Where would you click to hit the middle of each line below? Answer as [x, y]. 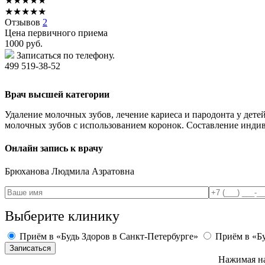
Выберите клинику [62, 216]
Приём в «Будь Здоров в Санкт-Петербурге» [109, 237]
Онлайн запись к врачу [54, 148]
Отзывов [24, 22]
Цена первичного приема [56, 33]
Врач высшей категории [57, 94]
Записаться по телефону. [66, 55]
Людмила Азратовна [93, 172]
